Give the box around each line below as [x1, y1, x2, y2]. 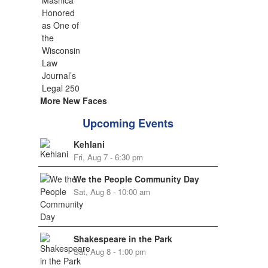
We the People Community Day [73, 173, 199, 185]
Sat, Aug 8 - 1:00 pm [73, 246, 146, 257]
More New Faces [39, 95, 107, 106]
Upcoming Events [82, 115, 173, 131]
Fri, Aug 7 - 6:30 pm [73, 151, 143, 163]
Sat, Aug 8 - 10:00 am [73, 186, 150, 197]
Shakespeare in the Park [73, 233, 172, 245]
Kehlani [73, 138, 105, 150]
